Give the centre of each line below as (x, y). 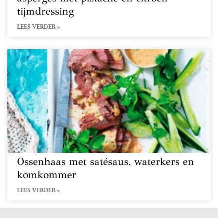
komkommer (47, 175)
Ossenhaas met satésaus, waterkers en (106, 162)
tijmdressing (45, 11)
